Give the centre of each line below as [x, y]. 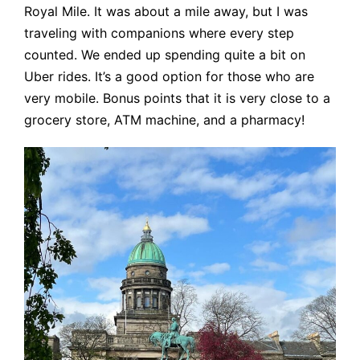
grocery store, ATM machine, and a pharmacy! [164, 120]
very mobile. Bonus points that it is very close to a [177, 98]
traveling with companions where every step [159, 33]
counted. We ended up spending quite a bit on [165, 55]
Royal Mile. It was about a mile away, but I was [166, 12]
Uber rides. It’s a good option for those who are [169, 77]
